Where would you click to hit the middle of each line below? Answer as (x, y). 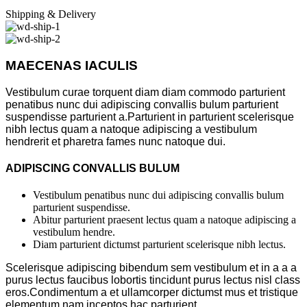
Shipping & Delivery (51, 14)
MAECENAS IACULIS (72, 66)
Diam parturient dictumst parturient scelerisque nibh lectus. (159, 245)
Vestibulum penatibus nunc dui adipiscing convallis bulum (158, 195)
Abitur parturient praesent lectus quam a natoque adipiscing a (164, 220)
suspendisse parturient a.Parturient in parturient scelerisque (150, 116)
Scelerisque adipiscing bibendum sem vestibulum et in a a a (151, 268)
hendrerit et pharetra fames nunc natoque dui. (115, 141)
